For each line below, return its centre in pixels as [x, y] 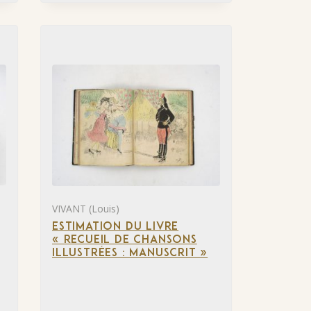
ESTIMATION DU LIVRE [116, 227]
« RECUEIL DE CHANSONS [125, 240]
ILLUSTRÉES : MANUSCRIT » [130, 253]
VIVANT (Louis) [86, 208]
